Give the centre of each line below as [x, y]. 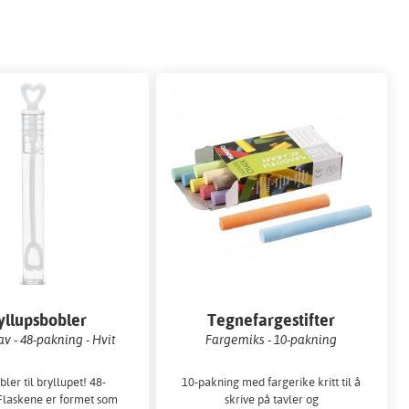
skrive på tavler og [271, 399]
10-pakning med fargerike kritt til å [272, 381]
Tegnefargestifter [272, 320]
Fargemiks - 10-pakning [272, 340]
